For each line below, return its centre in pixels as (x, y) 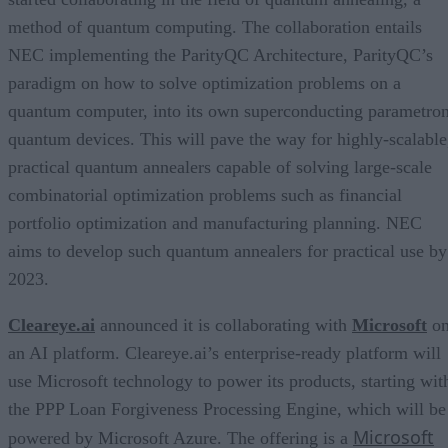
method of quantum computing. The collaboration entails (215, 26)
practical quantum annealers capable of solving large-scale (220, 166)
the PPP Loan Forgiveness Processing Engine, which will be (227, 408)
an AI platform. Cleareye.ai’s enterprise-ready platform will (224, 352)
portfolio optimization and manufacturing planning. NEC (215, 222)
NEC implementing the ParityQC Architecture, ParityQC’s (220, 54)
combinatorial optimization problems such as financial (205, 194)
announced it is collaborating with (223, 324)
